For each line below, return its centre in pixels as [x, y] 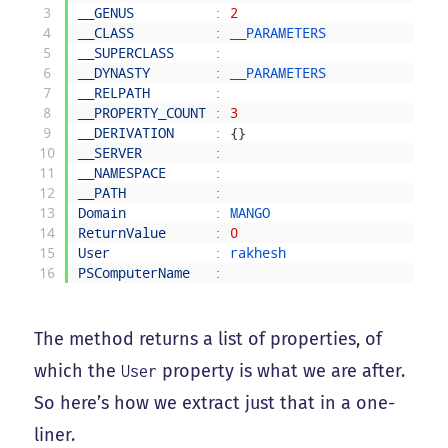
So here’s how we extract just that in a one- [215, 403]
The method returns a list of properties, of [208, 339]
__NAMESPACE [122, 173]
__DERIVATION [126, 133]
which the [78, 371]
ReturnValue [122, 233]
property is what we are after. [281, 371]
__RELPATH [114, 93]
